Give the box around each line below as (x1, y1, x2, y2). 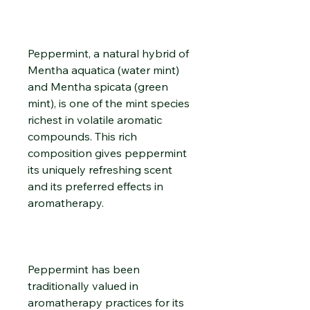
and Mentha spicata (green (28, 79, 168, 93)
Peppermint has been (28, 262, 140, 276)
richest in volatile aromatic (28, 112, 162, 127)
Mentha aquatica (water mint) (28, 62, 179, 77)
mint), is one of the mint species (28, 95, 190, 110)
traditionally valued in (28, 278, 138, 293)
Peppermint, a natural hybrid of (28, 46, 189, 60)
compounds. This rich (28, 129, 137, 143)
